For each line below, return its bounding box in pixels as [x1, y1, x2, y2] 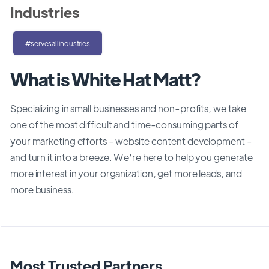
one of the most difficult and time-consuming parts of [10, 118, 238, 131]
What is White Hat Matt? [10, 67, 201, 91]
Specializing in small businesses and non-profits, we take [10, 101, 247, 115]
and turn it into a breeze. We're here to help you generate [10, 150, 253, 163]
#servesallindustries [25, 38, 90, 48]
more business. [10, 183, 74, 196]
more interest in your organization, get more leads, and [10, 166, 242, 180]
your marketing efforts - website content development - [10, 134, 252, 147]
